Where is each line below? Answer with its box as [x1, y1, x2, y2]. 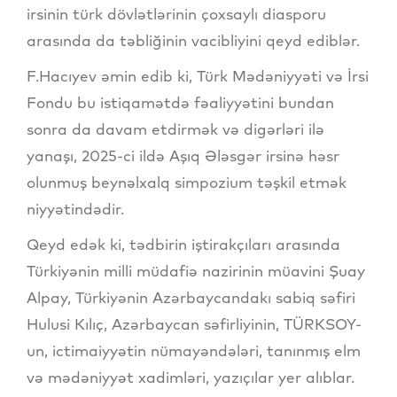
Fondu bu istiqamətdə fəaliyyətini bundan [27, 93, 334, 113]
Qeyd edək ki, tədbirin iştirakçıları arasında [27, 235, 340, 254]
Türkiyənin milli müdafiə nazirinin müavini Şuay [27, 261, 365, 281]
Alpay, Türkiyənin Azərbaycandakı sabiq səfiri [27, 288, 355, 307]
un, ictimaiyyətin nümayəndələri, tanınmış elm [27, 341, 361, 361]
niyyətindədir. [27, 199, 124, 219]
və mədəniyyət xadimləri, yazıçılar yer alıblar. [27, 368, 354, 387]
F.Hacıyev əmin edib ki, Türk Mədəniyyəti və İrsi [27, 66, 369, 86]
